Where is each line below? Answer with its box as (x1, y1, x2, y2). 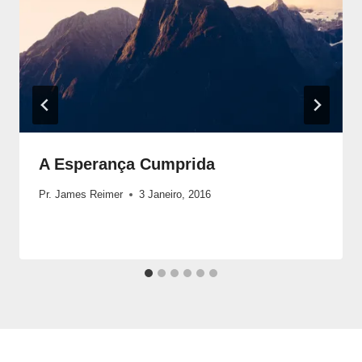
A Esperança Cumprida (39, 154, 215, 173)
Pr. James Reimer (39, 187, 123, 200)
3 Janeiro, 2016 (139, 187, 211, 200)
